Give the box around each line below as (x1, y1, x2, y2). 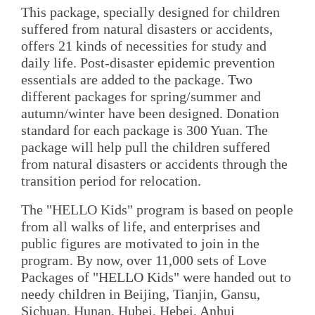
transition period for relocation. (21, 172, 201, 188)
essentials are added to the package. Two (21, 71, 252, 87)
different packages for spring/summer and (21, 88, 261, 104)
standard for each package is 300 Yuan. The (21, 122, 268, 138)
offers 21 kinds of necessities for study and (21, 37, 266, 53)
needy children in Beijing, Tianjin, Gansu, (21, 285, 260, 302)
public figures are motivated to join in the (21, 235, 259, 251)
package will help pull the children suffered (21, 139, 270, 155)
